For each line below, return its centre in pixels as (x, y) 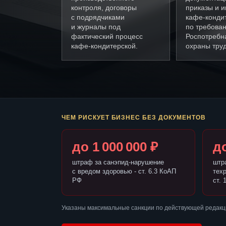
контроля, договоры (104, 8)
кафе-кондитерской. (104, 46)
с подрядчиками (98, 17)
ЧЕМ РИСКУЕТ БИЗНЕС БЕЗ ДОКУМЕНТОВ (134, 118)
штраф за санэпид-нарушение (118, 162)
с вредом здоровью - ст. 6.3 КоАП (124, 172)
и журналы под (96, 27)
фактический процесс (107, 37)
